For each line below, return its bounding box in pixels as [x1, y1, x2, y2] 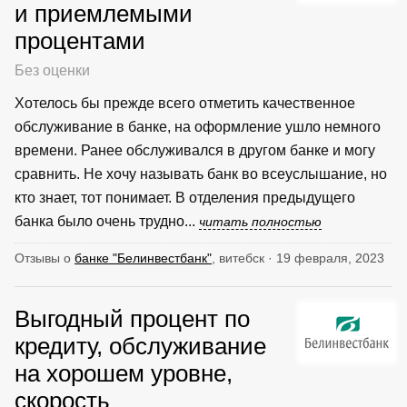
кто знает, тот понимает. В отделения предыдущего [15, 189, 355, 205]
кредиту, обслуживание [15, 333, 266, 359]
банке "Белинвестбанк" [74, 250, 212, 265]
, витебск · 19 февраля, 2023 [212, 250, 384, 265]
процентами [15, 27, 145, 54]
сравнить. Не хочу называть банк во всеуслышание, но [15, 165, 387, 182]
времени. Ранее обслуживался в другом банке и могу [15, 142, 375, 158]
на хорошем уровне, [15, 360, 233, 386]
